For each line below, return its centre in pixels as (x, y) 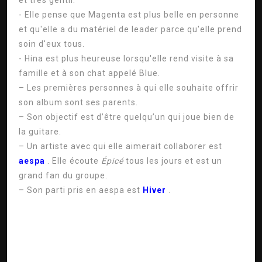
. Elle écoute (74, 161)
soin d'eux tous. (52, 44)
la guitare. (40, 132)
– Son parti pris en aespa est (81, 190)
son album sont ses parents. (78, 102)
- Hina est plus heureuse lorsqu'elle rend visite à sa (126, 58)
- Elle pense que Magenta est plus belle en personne (129, 15)
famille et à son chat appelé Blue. (89, 73)
